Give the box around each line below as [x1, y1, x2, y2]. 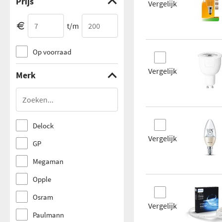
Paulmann [33, 210, 64, 220]
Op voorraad [33, 47, 71, 56]
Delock [33, 120, 54, 130]
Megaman [33, 156, 63, 166]
